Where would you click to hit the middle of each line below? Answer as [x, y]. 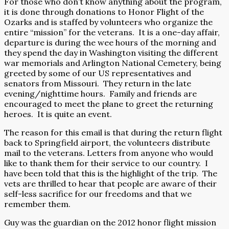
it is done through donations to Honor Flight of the [104, 12]
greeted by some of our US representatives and [98, 73]
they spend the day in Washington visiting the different [111, 53]
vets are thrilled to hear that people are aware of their [110, 184]
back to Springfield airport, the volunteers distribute [107, 143]
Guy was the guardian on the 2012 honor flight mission [110, 222]
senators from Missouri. [52, 83]
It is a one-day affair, [179, 32]
